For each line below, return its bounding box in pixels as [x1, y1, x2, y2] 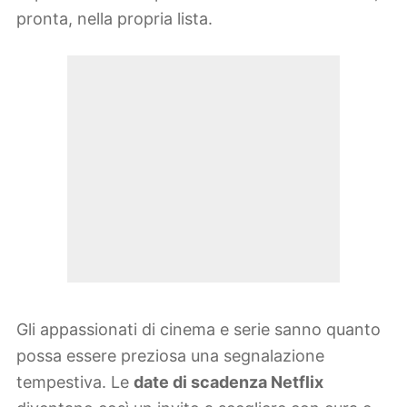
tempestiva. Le [16, 372, 134, 392]
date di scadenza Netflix [134, 372, 323, 392]
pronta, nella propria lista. [16, 9, 213, 29]
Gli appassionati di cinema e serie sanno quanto [16, 319, 381, 339]
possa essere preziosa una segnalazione [16, 345, 324, 365]
